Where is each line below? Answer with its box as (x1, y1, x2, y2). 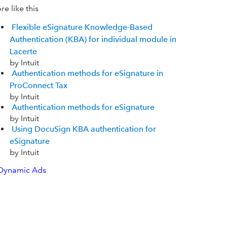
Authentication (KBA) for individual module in (9, 34, 176, 45)
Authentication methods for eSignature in (11, 68, 163, 79)
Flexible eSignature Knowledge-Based (11, 22, 153, 32)
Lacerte (9, 47, 37, 57)
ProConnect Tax (9, 81, 67, 91)
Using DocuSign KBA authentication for (11, 124, 156, 134)
